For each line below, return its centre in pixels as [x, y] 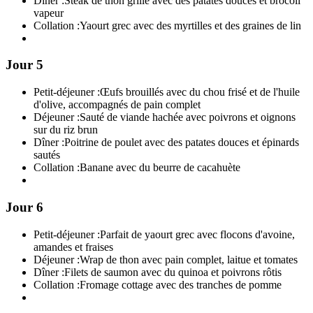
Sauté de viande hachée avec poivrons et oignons [188, 117]
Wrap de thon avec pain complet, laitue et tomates [189, 259]
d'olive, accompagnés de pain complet [117, 105]
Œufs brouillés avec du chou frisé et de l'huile [200, 92]
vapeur [49, 13]
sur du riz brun [66, 130]
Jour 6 [24, 207]
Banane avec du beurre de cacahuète [160, 168]
